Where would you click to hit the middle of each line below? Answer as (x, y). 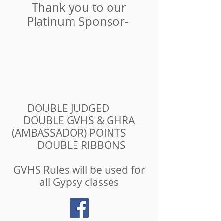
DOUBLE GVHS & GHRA (79, 120)
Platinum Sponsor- (79, 21)
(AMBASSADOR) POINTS (79, 133)
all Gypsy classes (79, 182)
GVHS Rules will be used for (79, 170)
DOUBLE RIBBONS (79, 145)
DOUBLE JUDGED (79, 108)
